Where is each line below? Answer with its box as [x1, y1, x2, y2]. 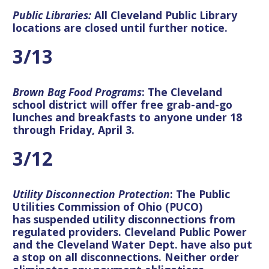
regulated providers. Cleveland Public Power [13, 225, 247, 240]
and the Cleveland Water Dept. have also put [13, 237, 252, 252]
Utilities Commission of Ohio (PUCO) [13, 199, 202, 214]
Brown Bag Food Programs [13, 85, 142, 100]
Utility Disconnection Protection [13, 187, 170, 202]
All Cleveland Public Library [94, 8, 237, 23]
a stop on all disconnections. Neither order [13, 250, 239, 265]
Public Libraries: [13, 8, 94, 23]
